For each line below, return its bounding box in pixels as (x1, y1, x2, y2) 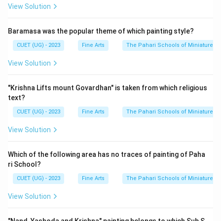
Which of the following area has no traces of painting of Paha (8, 150, 205, 158)
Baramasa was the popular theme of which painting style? (8, 27, 194, 35)
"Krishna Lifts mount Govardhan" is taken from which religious (8, 84, 207, 92)
